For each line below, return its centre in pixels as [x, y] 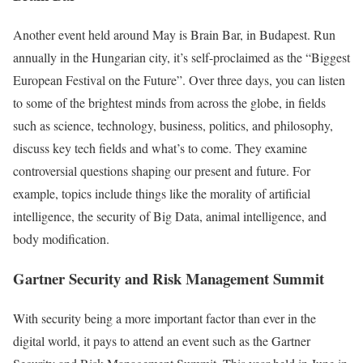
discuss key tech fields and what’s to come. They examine [160, 148]
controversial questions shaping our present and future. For [162, 171]
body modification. [63, 239]
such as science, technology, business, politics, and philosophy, [173, 126]
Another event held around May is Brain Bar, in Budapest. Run [174, 35]
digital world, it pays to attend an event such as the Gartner [162, 340]
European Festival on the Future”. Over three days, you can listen [179, 80]
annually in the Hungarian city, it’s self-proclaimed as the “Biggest [181, 58]
